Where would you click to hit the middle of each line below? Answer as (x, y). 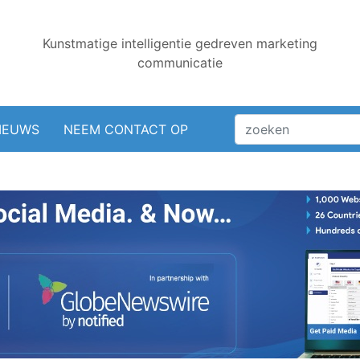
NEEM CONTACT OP (125, 129)
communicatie (180, 63)
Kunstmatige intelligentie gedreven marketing (180, 43)
